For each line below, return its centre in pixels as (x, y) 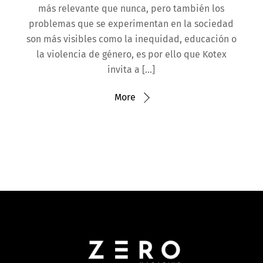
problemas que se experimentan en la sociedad (131, 24)
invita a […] (131, 70)
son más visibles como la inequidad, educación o (131, 39)
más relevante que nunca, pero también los (131, 9)
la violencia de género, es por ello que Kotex (131, 55)
